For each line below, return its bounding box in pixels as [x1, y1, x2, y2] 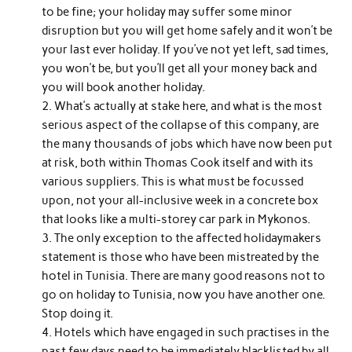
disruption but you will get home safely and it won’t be [42, 23, 333, 38]
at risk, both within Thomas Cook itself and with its [42, 155, 314, 170]
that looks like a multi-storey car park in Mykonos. [42, 211, 311, 226]
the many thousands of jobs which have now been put [42, 136, 333, 151]
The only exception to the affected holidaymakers [54, 230, 322, 245]
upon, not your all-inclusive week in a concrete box [42, 192, 319, 207]
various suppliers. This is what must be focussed [42, 174, 304, 189]
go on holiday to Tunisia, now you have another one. [42, 287, 326, 302]
